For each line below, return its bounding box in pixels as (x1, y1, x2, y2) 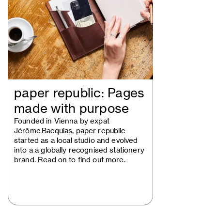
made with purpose (14, 101, 129, 116)
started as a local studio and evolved (14, 136, 138, 145)
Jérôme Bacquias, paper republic (14, 126, 125, 135)
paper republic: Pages (14, 85, 145, 101)
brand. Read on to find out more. (14, 155, 125, 164)
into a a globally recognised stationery (14, 145, 144, 155)
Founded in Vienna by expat (14, 116, 109, 125)
